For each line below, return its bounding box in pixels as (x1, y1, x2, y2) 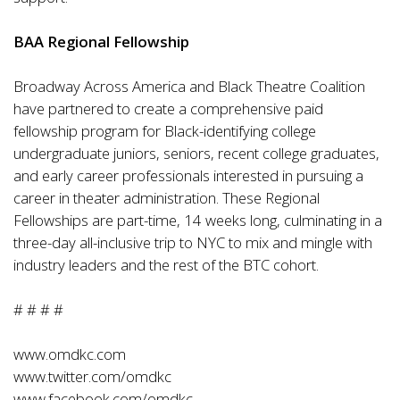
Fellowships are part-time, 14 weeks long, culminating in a (13, 210, 382, 230)
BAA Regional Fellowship (13, 31, 189, 52)
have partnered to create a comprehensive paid (13, 98, 323, 119)
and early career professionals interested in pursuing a (13, 165, 363, 186)
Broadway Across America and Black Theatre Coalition (13, 76, 365, 96)
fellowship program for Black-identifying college (13, 121, 316, 141)
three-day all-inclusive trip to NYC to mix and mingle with (13, 232, 372, 253)
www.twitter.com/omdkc (13, 366, 171, 387)
